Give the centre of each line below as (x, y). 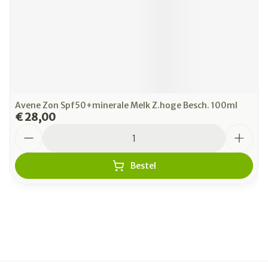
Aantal (30, 129)
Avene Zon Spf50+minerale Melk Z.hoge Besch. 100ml (126, 105)
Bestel (143, 166)
